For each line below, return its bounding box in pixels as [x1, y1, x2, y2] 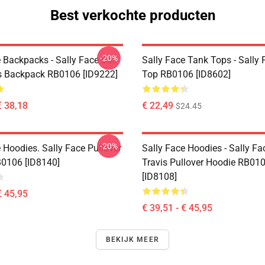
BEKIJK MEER [105, 235, 160, 244]
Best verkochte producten [50, 7, 215, 24]
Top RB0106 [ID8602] [142, 69, 231, 80]
